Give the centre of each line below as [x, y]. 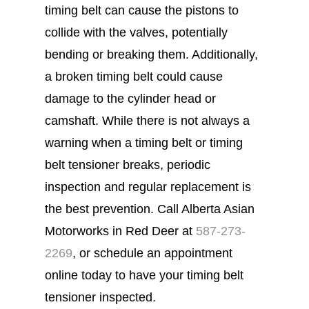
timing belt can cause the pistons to [141, 10]
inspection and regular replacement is [148, 187]
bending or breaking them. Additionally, [151, 54]
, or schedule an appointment [152, 253]
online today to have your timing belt [144, 275]
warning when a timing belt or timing [143, 142]
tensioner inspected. [102, 297]
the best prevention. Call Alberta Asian [149, 209]
